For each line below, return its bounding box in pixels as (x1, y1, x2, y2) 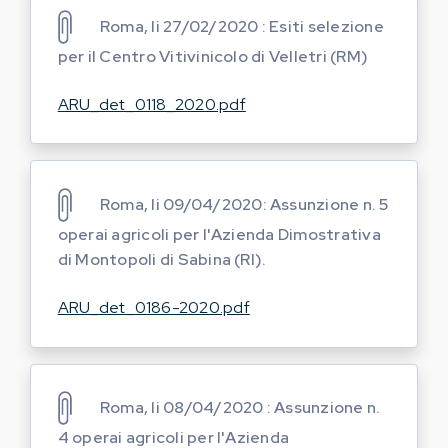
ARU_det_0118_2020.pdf (57, 93, 246, 115)
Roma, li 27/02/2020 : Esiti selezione (99, 15, 384, 37)
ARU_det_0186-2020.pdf (57, 297, 250, 319)
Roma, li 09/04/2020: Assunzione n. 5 (99, 193, 389, 215)
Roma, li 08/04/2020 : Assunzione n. (99, 397, 381, 419)
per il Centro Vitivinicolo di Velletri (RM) (57, 45, 369, 67)
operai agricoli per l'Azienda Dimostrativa (57, 224, 381, 246)
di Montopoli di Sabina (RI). (57, 249, 267, 271)
